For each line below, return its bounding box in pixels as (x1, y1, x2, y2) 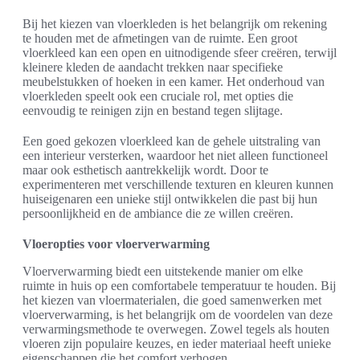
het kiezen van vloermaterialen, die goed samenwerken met (22, 293, 321, 308)
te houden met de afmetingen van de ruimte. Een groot (22, 31, 297, 46)
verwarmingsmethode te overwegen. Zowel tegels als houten (22, 322, 329, 337)
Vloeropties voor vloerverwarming (22, 237, 210, 252)
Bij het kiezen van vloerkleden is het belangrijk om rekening (22, 17, 327, 31)
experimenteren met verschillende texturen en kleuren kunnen (22, 178, 333, 192)
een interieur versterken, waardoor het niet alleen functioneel (22, 149, 328, 163)
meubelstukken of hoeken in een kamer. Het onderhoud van (22, 75, 325, 89)
